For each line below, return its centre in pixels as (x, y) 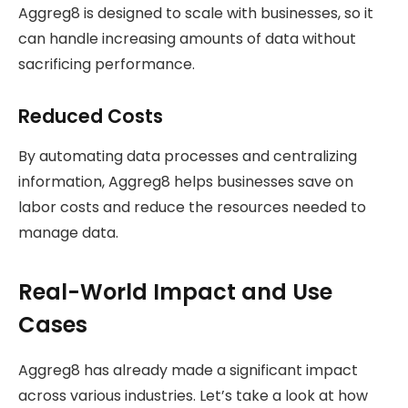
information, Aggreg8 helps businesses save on (186, 182)
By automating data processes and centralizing (188, 157)
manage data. (68, 233)
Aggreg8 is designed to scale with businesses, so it (196, 14)
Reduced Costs (91, 116)
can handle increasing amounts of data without (187, 39)
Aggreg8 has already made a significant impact (188, 370)
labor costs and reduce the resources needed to (192, 208)
